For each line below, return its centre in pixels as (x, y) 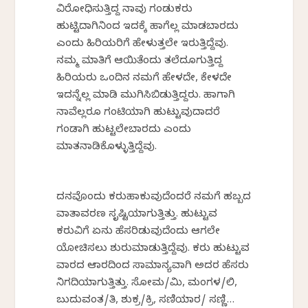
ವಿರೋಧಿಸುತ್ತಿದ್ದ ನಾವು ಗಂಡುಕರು (125, 11)
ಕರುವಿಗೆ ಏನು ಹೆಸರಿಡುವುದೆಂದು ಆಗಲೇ (139, 233)
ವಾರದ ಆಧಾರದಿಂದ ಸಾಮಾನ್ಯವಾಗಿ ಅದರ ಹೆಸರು (153, 267)
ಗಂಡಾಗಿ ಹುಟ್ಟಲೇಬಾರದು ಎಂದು (124, 131)
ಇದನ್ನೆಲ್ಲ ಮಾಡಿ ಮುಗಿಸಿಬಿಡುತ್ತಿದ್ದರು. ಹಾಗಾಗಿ (146, 97)
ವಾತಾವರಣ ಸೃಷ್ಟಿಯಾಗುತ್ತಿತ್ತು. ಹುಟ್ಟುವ (137, 216)
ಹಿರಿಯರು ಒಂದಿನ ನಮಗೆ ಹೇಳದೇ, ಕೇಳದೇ (144, 79)
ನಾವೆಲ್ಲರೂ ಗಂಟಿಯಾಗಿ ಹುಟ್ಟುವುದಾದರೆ (139, 114)
